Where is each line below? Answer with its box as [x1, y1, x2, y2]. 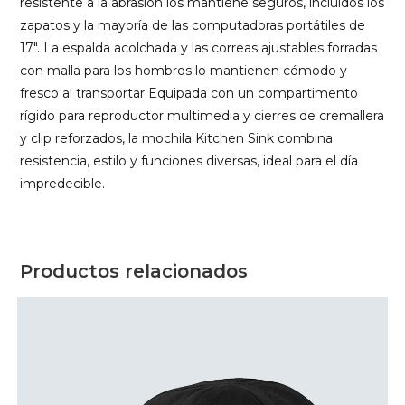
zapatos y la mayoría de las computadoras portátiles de [20, 16, 366, 33]
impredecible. [20, 174, 106, 192]
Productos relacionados [20, 259, 249, 282]
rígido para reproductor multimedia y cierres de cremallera [20, 107, 385, 124]
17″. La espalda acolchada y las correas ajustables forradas [20, 39, 378, 56]
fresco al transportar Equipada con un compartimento [20, 84, 359, 101]
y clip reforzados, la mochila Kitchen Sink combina [20, 129, 334, 146]
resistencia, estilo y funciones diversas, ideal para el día [20, 152, 359, 169]
